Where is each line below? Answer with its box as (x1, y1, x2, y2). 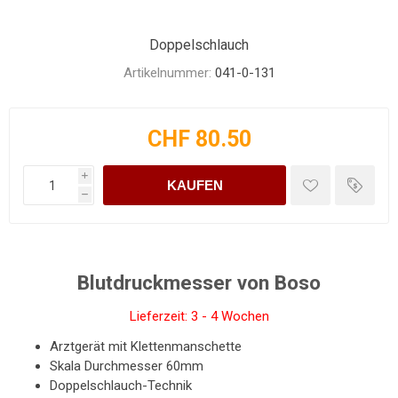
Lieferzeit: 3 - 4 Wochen (129, 308, 269, 324)
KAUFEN (166, 178, 223, 193)
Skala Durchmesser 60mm (50, 358, 203, 374)
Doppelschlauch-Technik (50, 378, 192, 394)
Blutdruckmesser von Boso (77, 271, 321, 294)
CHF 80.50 (147, 126, 251, 152)
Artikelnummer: (123, 65, 211, 81)
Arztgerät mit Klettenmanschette (50, 338, 242, 354)
